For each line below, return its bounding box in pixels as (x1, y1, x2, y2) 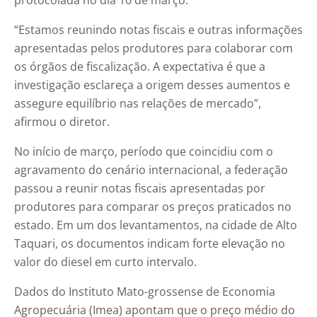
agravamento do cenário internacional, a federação (14, 162, 288, 178)
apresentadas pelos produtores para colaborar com (14, 40, 293, 57)
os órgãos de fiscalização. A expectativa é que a (14, 59, 265, 75)
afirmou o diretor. (14, 114, 110, 130)
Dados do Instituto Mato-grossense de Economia (14, 284, 275, 300)
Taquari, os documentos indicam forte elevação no (14, 236, 285, 252)
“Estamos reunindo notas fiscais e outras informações (14, 22, 303, 38)
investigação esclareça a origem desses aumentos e (14, 77, 290, 93)
